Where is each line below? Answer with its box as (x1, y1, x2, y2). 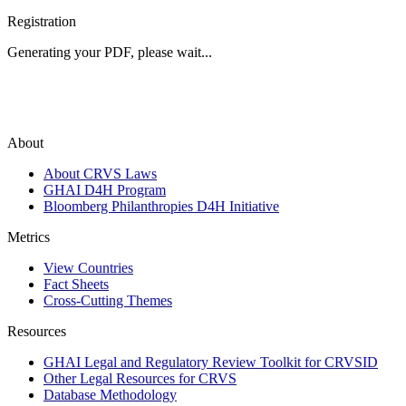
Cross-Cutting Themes (43, 293, 172, 309)
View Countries (43, 260, 133, 276)
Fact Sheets (43, 276, 109, 293)
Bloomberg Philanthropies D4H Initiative (43, 198, 279, 215)
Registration (7, 14, 76, 30)
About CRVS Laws (43, 166, 157, 182)
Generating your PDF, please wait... (7, 44, 212, 61)
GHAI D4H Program (43, 182, 166, 198)
